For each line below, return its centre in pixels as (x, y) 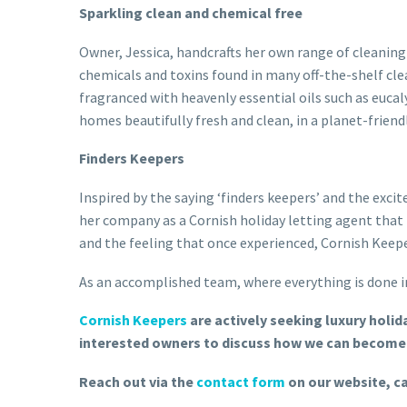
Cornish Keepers (133, 320)
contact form (241, 381)
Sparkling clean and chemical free (191, 13)
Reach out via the (138, 381)
